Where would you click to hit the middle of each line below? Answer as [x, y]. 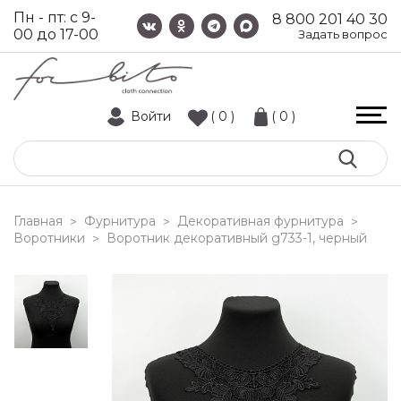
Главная [38, 221]
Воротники [49, 238]
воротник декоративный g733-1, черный [242, 238]
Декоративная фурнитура [260, 221]
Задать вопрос [343, 34]
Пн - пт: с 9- [55, 17]
